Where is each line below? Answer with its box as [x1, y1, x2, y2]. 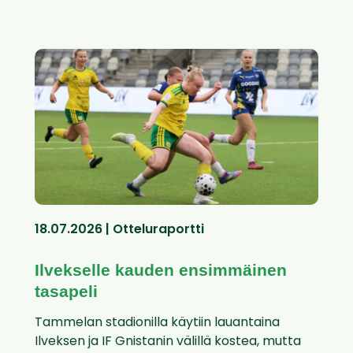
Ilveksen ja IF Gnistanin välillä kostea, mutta [35, 336, 301, 349]
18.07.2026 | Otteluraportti [35, 224, 204, 237]
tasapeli [35, 282, 98, 301]
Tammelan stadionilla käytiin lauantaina [35, 317, 280, 330]
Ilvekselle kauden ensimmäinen [35, 261, 287, 280]
